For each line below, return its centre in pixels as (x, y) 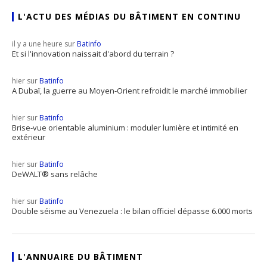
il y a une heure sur (44, 44)
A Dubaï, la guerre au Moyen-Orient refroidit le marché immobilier (130, 91)
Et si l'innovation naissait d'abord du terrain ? (93, 54)
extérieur (29, 137)
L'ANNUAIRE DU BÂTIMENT (80, 257)
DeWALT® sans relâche (55, 174)
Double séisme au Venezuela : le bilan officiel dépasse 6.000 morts (132, 211)
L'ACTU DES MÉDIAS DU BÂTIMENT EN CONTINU (129, 17)
